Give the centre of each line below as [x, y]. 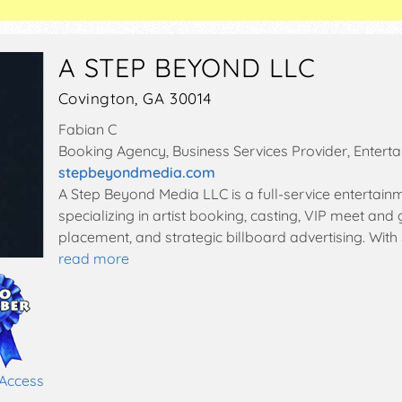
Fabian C [87, 129]
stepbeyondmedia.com [136, 172]
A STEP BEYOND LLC [187, 67]
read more [93, 258]
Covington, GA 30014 [135, 98]
